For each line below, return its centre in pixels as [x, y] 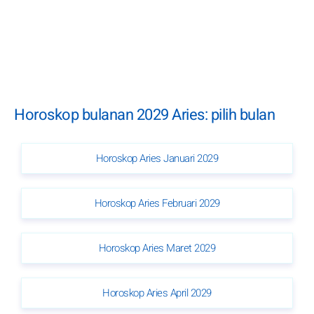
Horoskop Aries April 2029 [157, 293]
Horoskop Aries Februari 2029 [157, 203]
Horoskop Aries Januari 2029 [157, 158]
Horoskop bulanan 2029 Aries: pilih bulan [144, 115]
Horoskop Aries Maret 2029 [157, 248]
